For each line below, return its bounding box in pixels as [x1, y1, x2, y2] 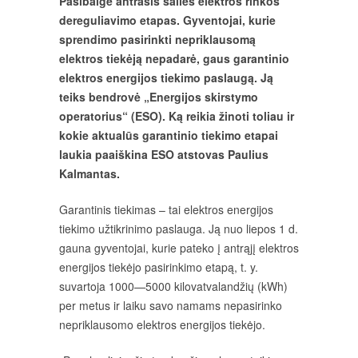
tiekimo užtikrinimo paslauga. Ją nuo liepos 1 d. [59, 221, 298, 237]
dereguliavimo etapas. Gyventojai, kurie [59, 12, 276, 29]
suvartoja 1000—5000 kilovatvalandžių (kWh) [59, 278, 288, 295]
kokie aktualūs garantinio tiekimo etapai [59, 127, 278, 144]
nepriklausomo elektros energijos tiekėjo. [59, 316, 265, 333]
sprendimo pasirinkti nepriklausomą [59, 31, 256, 48]
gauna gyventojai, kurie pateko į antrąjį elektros [59, 240, 299, 257]
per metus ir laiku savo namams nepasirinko [59, 297, 282, 314]
